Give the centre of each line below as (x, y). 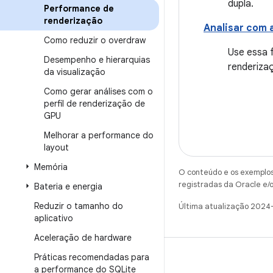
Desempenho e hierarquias (97, 60)
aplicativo (54, 218)
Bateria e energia (68, 186)
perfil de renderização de (94, 104)
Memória (51, 167)
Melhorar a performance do (99, 135)
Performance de (79, 9)
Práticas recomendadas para (92, 257)
